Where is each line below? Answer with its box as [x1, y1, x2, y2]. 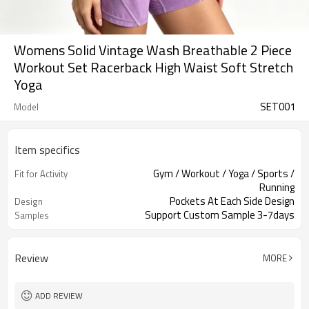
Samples [14, 208, 49, 222]
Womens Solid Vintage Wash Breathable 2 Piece [14, 39, 292, 61]
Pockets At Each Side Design [170, 193, 295, 209]
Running [259, 179, 295, 195]
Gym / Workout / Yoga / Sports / [153, 166, 295, 181]
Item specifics [14, 141, 80, 158]
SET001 [260, 99, 295, 114]
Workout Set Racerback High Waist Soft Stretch [14, 57, 293, 78]
